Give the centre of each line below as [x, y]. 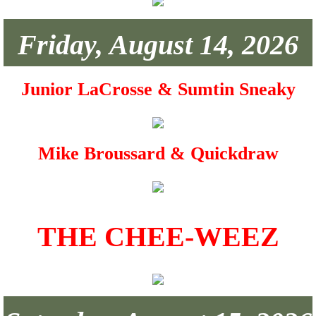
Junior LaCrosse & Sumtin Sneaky [158, 89]
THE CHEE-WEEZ [158, 237]
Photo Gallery [63, 25]
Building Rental [68, 61]
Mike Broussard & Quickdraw [158, 153]
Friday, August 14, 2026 [158, 45]
